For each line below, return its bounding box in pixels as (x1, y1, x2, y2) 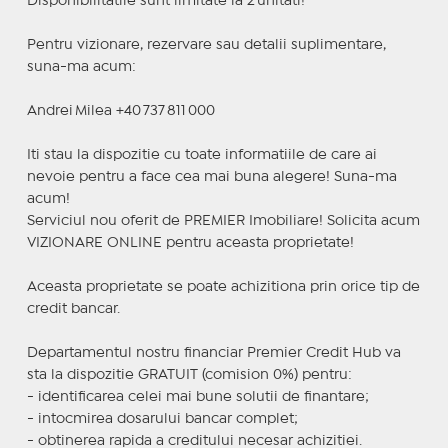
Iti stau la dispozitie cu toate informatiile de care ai (26, 148, 377, 161)
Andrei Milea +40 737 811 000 (26, 104, 215, 117)
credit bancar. (26, 302, 120, 315)
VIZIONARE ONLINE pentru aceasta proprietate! (26, 236, 354, 249)
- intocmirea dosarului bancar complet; (26, 412, 298, 425)
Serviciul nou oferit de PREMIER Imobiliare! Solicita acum (26, 214, 420, 227)
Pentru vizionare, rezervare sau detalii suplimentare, (26, 38, 386, 51)
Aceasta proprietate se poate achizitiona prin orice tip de (26, 280, 420, 293)
